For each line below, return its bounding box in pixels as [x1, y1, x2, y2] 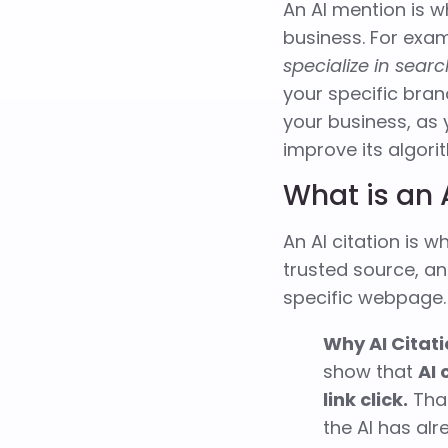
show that [322, 358, 418, 384]
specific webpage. [282, 284, 446, 310]
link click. [322, 386, 408, 412]
